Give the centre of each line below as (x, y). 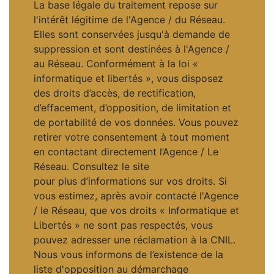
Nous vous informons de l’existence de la (128, 254)
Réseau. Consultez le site (93, 166)
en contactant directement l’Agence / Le (126, 151)
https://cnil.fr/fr (187, 166)
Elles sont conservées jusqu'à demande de (132, 34)
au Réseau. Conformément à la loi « (116, 63)
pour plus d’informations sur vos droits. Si (130, 181)
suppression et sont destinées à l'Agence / (131, 49)
